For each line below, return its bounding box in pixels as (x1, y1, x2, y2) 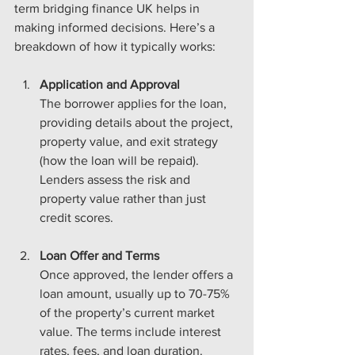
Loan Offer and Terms (40, 248, 159, 262)
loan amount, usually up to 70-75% (40, 286, 233, 300)
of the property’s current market (40, 305, 218, 319)
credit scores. (40, 210, 113, 224)
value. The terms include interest (40, 324, 224, 338)
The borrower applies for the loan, (40, 96, 230, 110)
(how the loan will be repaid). (40, 153, 202, 167)
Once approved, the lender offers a (40, 267, 236, 281)
